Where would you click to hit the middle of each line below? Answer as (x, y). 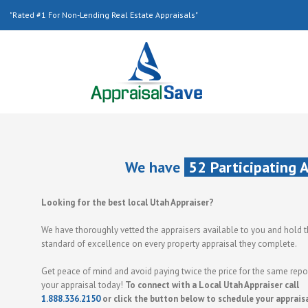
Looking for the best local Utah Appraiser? (128, 202)
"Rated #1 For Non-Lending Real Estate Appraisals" (104, 15)
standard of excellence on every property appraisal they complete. (169, 244)
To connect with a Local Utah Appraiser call (212, 285)
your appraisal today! (83, 285)
